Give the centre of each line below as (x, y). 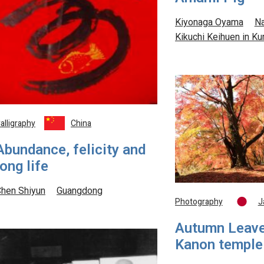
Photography (199, 203)
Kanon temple (219, 246)
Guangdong (80, 192)
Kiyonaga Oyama (209, 23)
